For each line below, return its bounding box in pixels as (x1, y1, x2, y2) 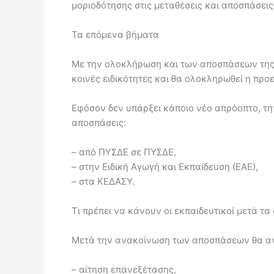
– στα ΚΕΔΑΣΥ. (72, 176, 135, 187)
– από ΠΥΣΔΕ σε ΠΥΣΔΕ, (72, 146, 176, 158)
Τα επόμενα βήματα (72, 29, 159, 40)
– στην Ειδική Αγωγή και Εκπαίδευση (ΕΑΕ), (72, 161, 258, 172)
